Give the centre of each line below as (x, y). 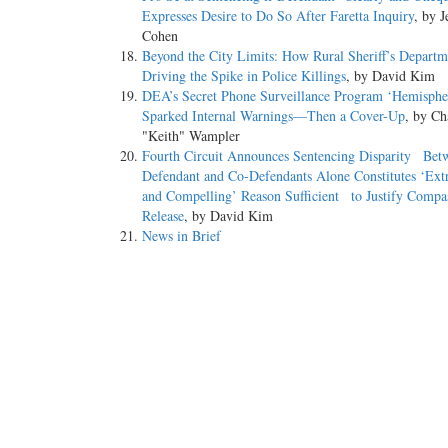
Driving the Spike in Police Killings (244, 76)
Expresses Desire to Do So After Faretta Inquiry (278, 16)
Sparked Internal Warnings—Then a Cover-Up (273, 116)
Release (163, 216)
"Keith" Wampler (191, 136)
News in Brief (181, 236)
